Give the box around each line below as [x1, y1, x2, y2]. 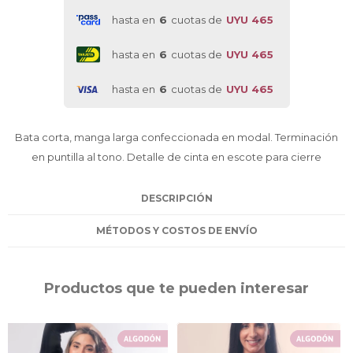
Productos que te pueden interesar [44, 280, 309, 297]
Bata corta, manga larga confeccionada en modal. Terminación [15, 131, 338, 143]
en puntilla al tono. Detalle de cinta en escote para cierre [32, 150, 321, 163]
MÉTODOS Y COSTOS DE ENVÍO [95, 225, 258, 236]
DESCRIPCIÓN [140, 192, 213, 204]
